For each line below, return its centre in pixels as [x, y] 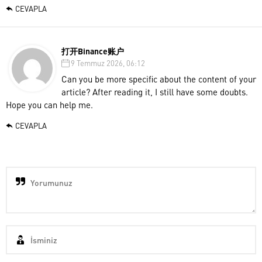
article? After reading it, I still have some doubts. [155, 92]
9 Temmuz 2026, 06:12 [108, 63]
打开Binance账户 [93, 51]
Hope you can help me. [49, 104]
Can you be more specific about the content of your [159, 79]
